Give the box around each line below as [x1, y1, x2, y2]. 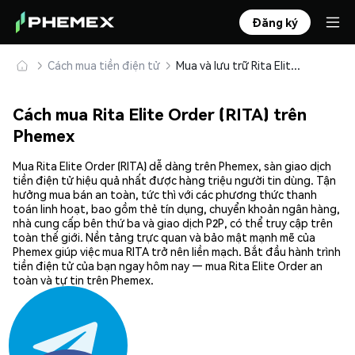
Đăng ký [252, 15, 298, 29]
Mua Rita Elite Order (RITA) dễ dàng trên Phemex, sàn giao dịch [13, 158, 331, 174]
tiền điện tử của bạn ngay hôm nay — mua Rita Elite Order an [13, 258, 323, 273]
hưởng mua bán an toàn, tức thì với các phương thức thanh [13, 187, 317, 202]
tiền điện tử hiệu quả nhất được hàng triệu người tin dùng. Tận [13, 173, 336, 188]
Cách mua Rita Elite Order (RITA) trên [13, 103, 307, 125]
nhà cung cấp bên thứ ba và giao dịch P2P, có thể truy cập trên [13, 216, 333, 231]
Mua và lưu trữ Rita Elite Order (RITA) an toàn [291, 58, 300, 72]
